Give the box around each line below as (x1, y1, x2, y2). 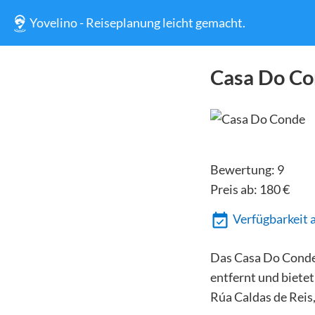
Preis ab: (210, 181, 259, 197)
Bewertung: (210, 161, 277, 177)
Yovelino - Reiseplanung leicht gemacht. (30, 15, 246, 31)
